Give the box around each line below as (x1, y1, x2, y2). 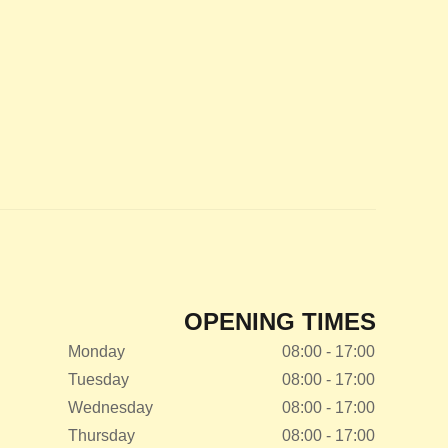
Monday (67, 343, 125, 360)
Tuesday (67, 371, 129, 388)
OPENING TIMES (183, 308, 376, 335)
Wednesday (67, 399, 153, 416)
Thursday (67, 427, 135, 444)
